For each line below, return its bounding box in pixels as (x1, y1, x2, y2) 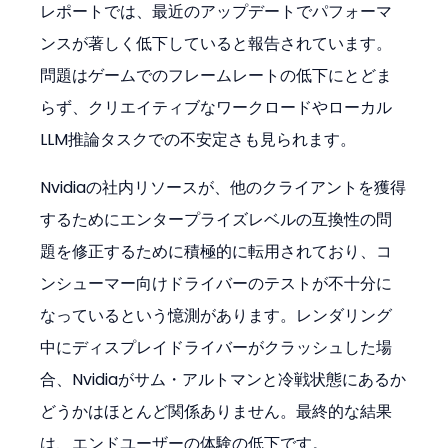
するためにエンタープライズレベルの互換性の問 (40, 207, 393, 231)
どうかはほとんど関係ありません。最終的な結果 (40, 399, 393, 423)
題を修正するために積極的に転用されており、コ (40, 239, 393, 263)
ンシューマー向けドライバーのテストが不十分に (40, 271, 393, 295)
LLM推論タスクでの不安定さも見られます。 (40, 127, 357, 151)
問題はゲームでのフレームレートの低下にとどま (40, 63, 393, 87)
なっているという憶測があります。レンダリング (40, 303, 393, 327)
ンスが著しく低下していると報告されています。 (40, 31, 393, 55)
